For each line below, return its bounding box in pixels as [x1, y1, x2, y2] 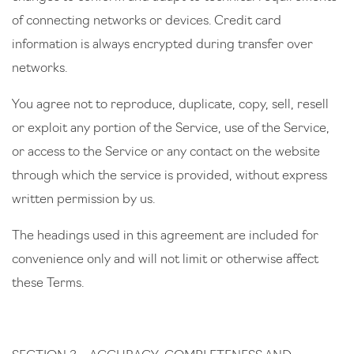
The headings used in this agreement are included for [12, 230, 318, 243]
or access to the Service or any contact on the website [12, 146, 320, 159]
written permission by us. [12, 194, 158, 206]
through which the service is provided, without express [12, 170, 327, 183]
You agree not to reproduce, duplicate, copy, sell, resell [12, 99, 329, 111]
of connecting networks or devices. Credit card [12, 15, 281, 28]
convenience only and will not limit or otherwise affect [12, 254, 318, 266]
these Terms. [12, 277, 87, 290]
